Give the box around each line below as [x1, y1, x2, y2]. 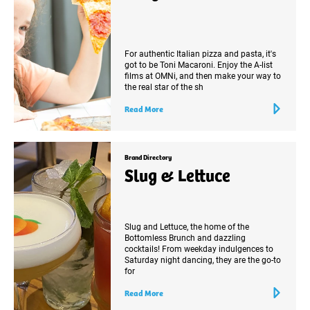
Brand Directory [125, 152, 172, 162]
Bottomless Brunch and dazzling [125, 231, 246, 243]
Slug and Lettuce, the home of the [125, 220, 249, 232]
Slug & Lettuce [125, 162, 230, 186]
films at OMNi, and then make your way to [125, 69, 281, 81]
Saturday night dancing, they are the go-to [125, 253, 281, 265]
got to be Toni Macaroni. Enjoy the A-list [125, 58, 273, 70]
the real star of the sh [125, 80, 203, 92]
